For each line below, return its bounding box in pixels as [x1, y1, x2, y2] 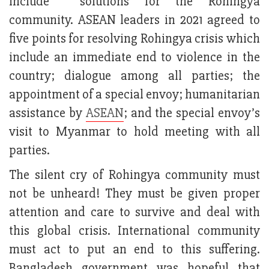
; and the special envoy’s [123, 105, 261, 122]
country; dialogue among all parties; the [9, 68, 260, 85]
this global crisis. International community [9, 223, 260, 240]
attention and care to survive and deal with [9, 204, 260, 221]
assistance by [9, 105, 86, 122]
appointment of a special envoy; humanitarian [9, 86, 260, 103]
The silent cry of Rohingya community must [9, 167, 260, 184]
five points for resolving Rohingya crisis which [9, 31, 260, 47]
